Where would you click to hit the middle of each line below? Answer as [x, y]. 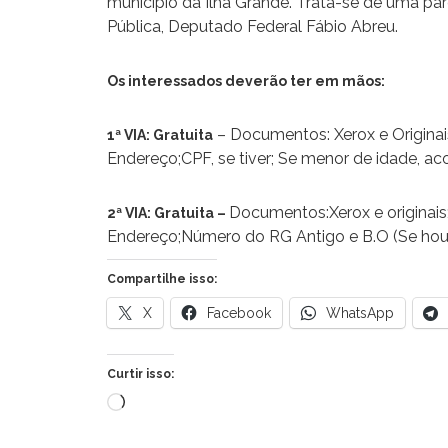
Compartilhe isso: [162, 278]
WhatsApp [360, 312]
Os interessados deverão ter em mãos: [246, 80]
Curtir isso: [140, 373]
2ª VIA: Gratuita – [168, 212]
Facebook [239, 312]
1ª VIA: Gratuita [160, 134]
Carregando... [167, 400]
